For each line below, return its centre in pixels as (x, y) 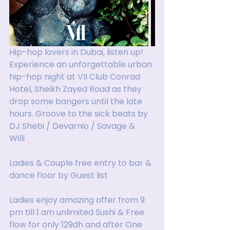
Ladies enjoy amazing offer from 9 (78, 200)
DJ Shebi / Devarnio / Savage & (74, 126)
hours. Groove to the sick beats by (80, 114)
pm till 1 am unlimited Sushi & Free (78, 212)
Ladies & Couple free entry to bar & (81, 163)
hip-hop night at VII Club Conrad (76, 77)
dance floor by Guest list (60, 175)
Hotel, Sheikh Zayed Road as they (76, 89)
